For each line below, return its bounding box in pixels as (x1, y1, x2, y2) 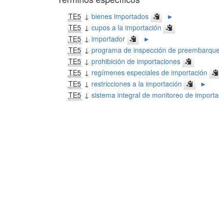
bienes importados (91, 11, 149, 21)
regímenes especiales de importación (91, 67, 207, 77)
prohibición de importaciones (91, 56, 180, 66)
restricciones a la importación (91, 79, 182, 88)
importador (91, 34, 125, 44)
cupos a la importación (91, 22, 161, 32)
